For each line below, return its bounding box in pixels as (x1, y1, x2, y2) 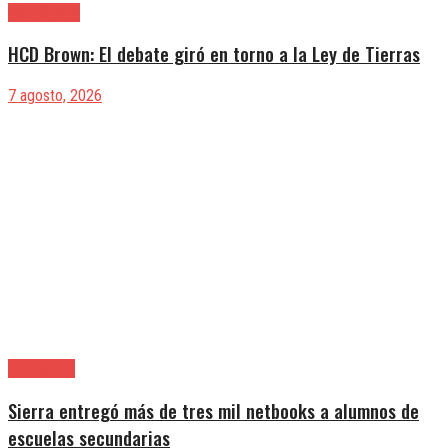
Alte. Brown (8, 2, 80, 22)
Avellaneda (8, 359, 75, 379)
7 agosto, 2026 (8, 86, 102, 106)
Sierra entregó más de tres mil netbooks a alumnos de (8, 396, 419, 424)
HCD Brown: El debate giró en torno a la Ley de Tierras (8, 40, 420, 68)
